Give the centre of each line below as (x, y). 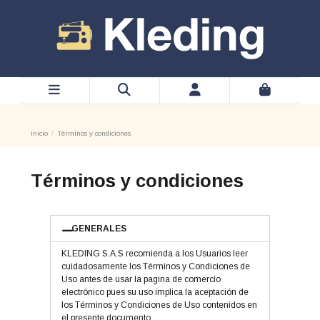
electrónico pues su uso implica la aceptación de (155, 292)
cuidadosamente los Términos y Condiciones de (155, 267)
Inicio (39, 134)
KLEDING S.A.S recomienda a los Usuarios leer (154, 254)
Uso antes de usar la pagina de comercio (141, 280)
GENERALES (99, 229)
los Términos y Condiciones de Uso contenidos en (159, 305)
